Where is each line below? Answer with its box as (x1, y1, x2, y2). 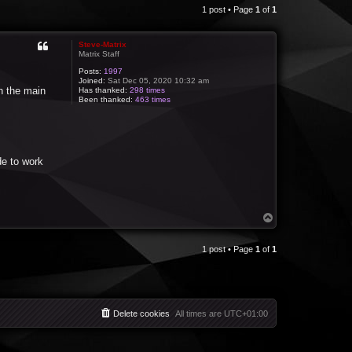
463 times (135, 95, 171, 104)
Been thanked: (79, 95, 134, 104)
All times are (175, 309, 224, 319)
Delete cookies (113, 309, 170, 319)
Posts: (79, 67, 102, 75)
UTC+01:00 (224, 309, 268, 319)
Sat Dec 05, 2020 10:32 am (105, 76, 210, 85)
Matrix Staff (79, 49, 120, 58)
